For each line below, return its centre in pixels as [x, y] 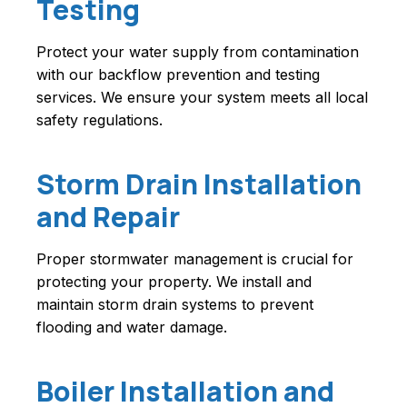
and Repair [108, 217]
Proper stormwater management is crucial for [195, 259]
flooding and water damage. [132, 328]
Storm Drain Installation [199, 184]
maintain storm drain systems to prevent [175, 305]
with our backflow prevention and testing [178, 75]
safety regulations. [99, 120]
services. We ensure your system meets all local [202, 98]
